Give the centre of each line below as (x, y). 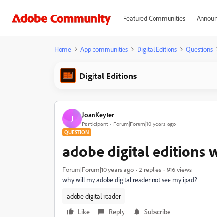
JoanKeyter (98, 114)
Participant (95, 124)
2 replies (150, 169)
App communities (104, 49)
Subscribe (157, 211)
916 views (179, 169)
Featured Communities (154, 18)
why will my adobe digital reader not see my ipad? (130, 179)
